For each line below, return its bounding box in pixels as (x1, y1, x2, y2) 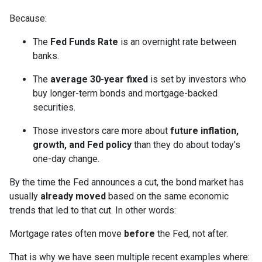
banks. (33, 50, 59, 62)
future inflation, (170, 125, 239, 137)
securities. (33, 102, 75, 113)
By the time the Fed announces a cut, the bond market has (9, 177, 244, 188)
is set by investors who (148, 74, 246, 85)
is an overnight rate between (118, 36, 236, 48)
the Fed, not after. (155, 228, 228, 240)
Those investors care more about (33, 125, 170, 137)
